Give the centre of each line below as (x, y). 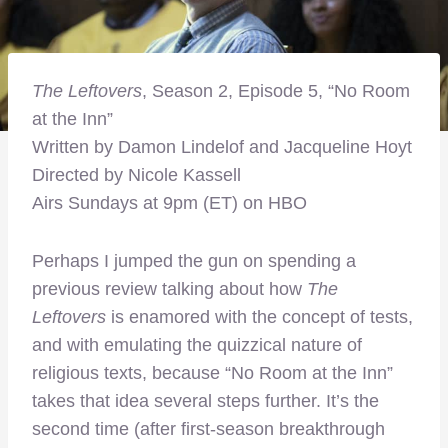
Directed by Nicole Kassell (136, 175)
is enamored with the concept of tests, (259, 317)
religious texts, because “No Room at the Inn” (212, 373)
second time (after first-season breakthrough (208, 429)
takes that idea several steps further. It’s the (205, 401)
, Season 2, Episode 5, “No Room (276, 91)
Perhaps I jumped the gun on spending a (194, 261)
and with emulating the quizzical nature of (197, 345)
